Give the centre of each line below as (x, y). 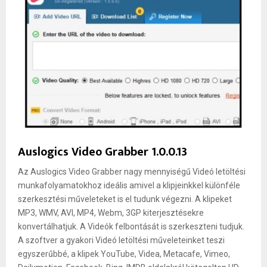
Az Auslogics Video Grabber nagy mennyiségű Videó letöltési (132, 172)
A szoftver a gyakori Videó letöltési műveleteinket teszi (121, 240)
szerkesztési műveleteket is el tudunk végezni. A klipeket (125, 199)
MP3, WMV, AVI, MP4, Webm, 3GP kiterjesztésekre (111, 213)
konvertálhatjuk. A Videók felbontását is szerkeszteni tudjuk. (131, 227)
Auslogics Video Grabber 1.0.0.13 (103, 152)
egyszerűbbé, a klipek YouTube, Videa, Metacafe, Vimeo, (124, 254)
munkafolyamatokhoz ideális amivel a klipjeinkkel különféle (129, 186)
